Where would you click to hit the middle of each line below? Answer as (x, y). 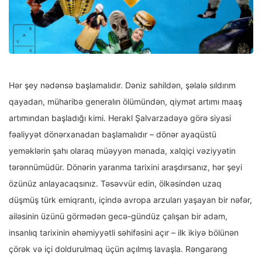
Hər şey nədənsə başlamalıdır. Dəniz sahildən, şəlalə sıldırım (122, 85)
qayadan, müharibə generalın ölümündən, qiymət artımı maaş (125, 102)
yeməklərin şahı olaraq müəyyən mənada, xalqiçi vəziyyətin (122, 151)
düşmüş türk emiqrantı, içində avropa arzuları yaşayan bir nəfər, (130, 200)
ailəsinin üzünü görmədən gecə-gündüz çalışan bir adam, (118, 216)
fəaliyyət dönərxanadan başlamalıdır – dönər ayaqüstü (113, 135)
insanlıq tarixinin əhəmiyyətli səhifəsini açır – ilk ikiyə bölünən (124, 233)
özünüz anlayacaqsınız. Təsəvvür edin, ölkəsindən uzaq (115, 184)
